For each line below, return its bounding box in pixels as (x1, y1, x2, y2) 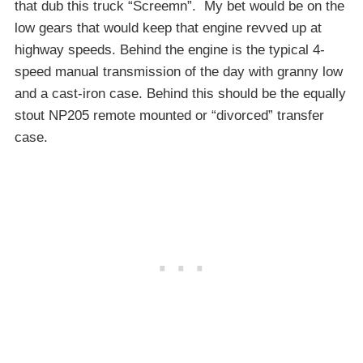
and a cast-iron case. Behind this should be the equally (15, 85, 346, 101)
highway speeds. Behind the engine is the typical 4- (15, 41, 325, 58)
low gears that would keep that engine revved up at (15, 19, 322, 36)
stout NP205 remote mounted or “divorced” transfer (15, 107, 324, 123)
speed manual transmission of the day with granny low (15, 63, 343, 79)
